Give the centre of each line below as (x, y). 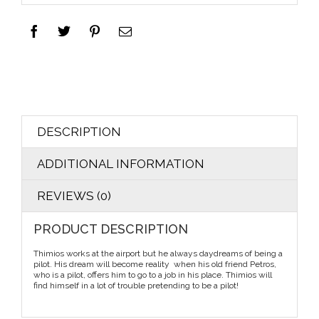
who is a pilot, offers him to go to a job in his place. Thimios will (152, 275)
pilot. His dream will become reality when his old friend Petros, (155, 265)
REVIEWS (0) (74, 195)
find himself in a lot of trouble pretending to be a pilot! (136, 286)
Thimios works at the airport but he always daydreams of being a (158, 254)
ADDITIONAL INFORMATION (121, 163)
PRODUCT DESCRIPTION (110, 229)
